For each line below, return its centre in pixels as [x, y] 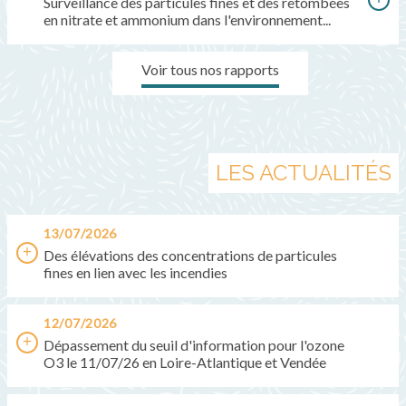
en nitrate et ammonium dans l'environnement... [187, 19]
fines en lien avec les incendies [135, 272]
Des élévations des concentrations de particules [190, 255]
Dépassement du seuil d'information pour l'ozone [194, 344]
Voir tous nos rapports [210, 69]
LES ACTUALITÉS [304, 172]
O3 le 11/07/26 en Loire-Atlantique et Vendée [185, 362]
